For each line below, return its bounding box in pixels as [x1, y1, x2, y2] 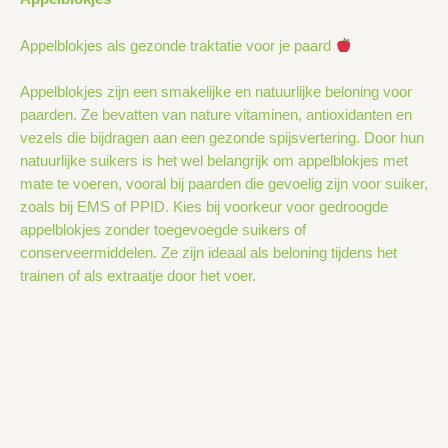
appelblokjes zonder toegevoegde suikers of [20, 221, 306, 238]
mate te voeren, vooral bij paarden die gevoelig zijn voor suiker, [20, 175, 428, 192]
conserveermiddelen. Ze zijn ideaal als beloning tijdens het [20, 244, 397, 261]
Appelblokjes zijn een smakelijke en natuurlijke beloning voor [20, 83, 412, 100]
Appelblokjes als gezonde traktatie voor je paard [20, 37, 335, 54]
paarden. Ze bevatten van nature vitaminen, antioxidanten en [20, 106, 412, 123]
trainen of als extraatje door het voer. [20, 267, 256, 284]
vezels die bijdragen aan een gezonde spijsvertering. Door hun [20, 129, 424, 146]
